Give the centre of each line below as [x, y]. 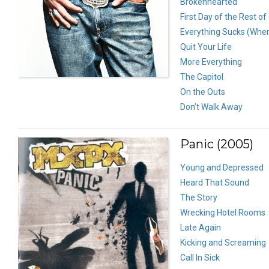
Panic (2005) [217, 144]
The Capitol [202, 77]
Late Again [201, 227]
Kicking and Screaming [223, 242]
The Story [199, 197]
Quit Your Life [206, 47]
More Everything [211, 62]
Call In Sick [200, 257]
